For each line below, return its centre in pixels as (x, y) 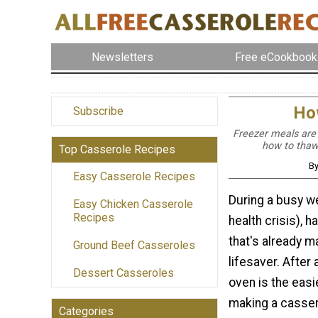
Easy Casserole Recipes (134, 177)
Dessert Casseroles (124, 273)
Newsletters (123, 57)
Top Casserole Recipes (117, 150)
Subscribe (98, 111)
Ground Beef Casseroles (134, 246)
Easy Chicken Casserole (133, 204)
